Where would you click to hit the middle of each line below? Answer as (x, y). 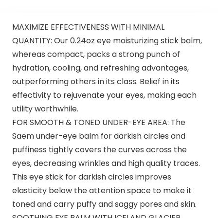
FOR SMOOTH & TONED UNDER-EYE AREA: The (99, 122)
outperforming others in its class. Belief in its (96, 81)
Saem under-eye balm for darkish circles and (99, 136)
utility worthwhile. (45, 109)
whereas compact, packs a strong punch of (96, 54)
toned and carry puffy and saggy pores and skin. (104, 204)
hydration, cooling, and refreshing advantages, (100, 68)
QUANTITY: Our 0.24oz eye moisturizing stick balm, (107, 40)
